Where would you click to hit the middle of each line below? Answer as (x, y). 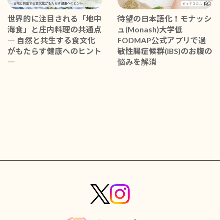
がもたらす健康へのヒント (55, 51)
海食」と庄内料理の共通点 (55, 29)
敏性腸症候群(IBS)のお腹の (165, 51)
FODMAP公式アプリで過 (162, 40)
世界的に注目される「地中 (55, 18)
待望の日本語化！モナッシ (165, 18)
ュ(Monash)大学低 (150, 29)
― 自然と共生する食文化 (51, 40)
